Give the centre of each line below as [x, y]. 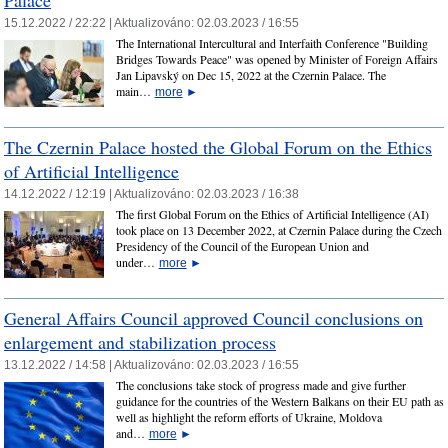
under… [137, 262]
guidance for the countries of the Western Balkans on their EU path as [279, 401]
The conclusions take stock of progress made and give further [260, 385]
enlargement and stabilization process [140, 341]
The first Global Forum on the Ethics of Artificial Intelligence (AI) [272, 214]
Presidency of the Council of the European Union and [242, 246]
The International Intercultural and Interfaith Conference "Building [271, 43]
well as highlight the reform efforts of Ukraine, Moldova [248, 417]
